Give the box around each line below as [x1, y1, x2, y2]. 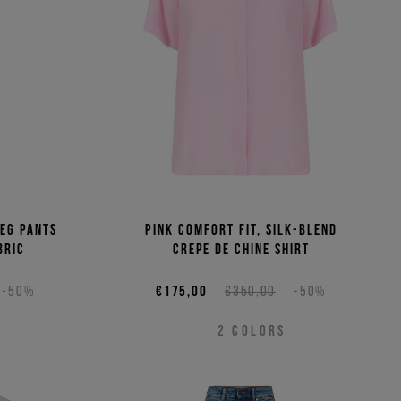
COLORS [232, 322, 286, 339]
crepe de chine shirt [172, 241, 310, 258]
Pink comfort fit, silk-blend [144, 221, 337, 238]
